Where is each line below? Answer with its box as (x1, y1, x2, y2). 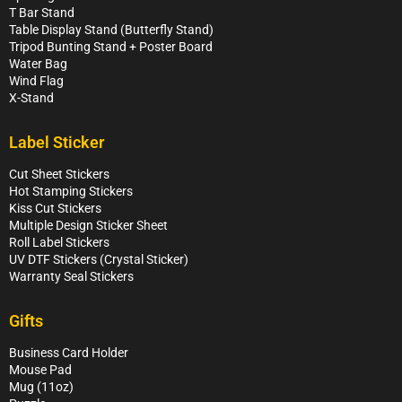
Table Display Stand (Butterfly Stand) (9, 22, 214, 38)
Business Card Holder (9, 345, 128, 361)
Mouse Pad (9, 363, 72, 378)
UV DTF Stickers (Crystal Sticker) (9, 252, 188, 267)
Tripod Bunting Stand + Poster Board (9, 39, 213, 55)
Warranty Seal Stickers (9, 269, 134, 284)
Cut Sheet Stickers (9, 167, 109, 182)
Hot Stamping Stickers (9, 184, 133, 199)
